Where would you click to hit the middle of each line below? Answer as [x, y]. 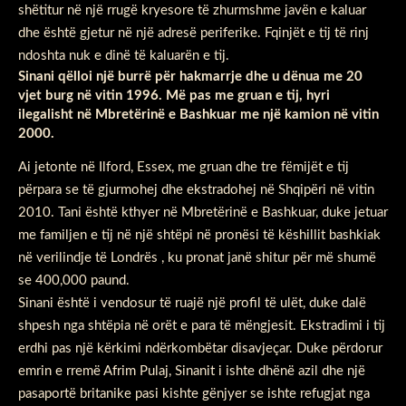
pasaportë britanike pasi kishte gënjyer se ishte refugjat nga [194, 393]
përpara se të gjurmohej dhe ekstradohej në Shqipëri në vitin [196, 189]
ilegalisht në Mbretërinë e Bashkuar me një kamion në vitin [198, 115]
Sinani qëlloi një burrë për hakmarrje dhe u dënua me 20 [190, 77]
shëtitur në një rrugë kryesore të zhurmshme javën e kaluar [192, 11]
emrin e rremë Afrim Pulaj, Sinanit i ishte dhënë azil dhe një [192, 371]
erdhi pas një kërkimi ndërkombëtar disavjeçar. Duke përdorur [200, 348]
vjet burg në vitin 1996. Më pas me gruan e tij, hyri [174, 96]
